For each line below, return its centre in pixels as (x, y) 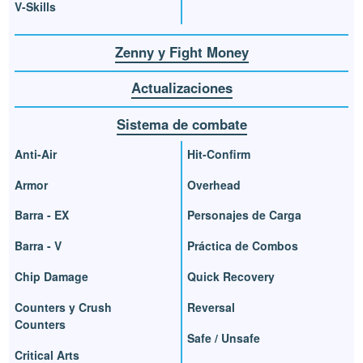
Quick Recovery (231, 277)
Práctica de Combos (243, 246)
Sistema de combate (181, 124)
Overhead (214, 184)
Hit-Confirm (219, 154)
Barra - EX (42, 215)
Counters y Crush (64, 307)
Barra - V (38, 246)
